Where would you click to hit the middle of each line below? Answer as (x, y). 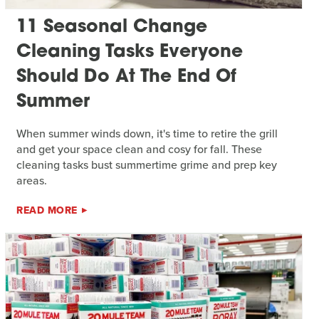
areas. (32, 180)
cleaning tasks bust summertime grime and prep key (147, 164)
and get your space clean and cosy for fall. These (140, 149)
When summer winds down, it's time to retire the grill (147, 133)
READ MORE (47, 210)
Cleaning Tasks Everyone (130, 52)
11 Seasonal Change (112, 27)
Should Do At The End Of (127, 77)
